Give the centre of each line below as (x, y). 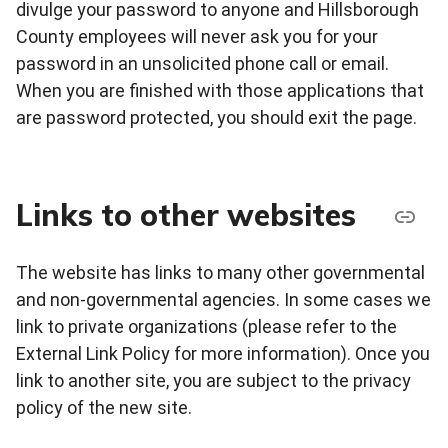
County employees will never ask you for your (197, 36)
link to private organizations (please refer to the (206, 326)
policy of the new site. (104, 407)
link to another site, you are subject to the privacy (213, 380)
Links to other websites (186, 215)
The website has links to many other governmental (220, 272)
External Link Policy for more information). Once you (223, 353)
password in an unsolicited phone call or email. (202, 63)
